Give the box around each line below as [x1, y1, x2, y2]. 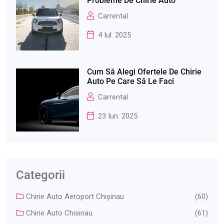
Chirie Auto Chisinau [26, 208, 92, 217]
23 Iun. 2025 [97, 111, 137, 120]
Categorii [16, 168, 65, 182]
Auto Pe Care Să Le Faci [86, 76, 174, 86]
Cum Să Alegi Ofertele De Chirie [86, 67, 201, 76]
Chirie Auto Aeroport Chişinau [26, 192, 124, 201]
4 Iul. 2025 [97, 30, 131, 39]
